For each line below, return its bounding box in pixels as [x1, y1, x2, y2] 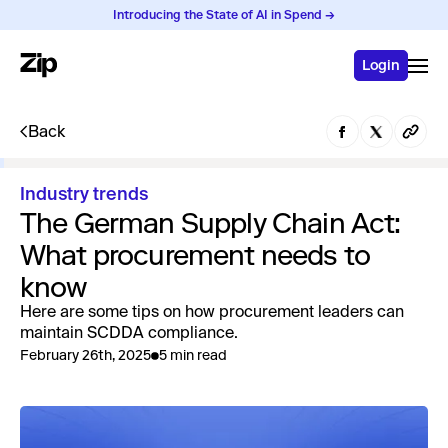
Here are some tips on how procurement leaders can [20, 305, 404, 321]
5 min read [159, 347, 227, 364]
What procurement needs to [20, 238, 371, 272]
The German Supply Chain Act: [20, 206, 401, 240]
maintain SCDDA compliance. [20, 326, 238, 342]
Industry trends [20, 186, 148, 204]
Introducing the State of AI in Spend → [113, 8, 335, 22]
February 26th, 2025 [20, 347, 151, 364]
